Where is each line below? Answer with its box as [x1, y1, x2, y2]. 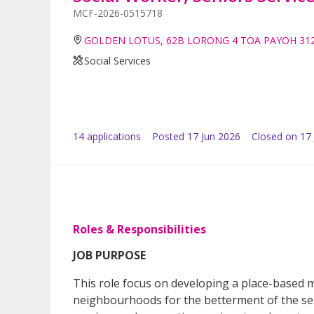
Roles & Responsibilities [73, 221, 206, 237]
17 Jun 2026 [187, 129, 240, 143]
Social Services [84, 53, 151, 67]
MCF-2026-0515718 [73, 6, 163, 20]
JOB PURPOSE [73, 247, 146, 263]
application [84, 129, 136, 143]
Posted [152, 129, 184, 143]
